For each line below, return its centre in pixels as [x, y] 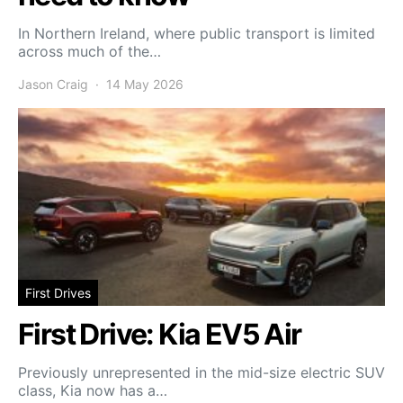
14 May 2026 [145, 84]
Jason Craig [53, 84]
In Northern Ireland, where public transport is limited [197, 33]
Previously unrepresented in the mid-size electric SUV [201, 372]
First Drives [58, 292]
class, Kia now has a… [93, 390]
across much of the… [90, 51]
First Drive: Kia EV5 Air [160, 334]
